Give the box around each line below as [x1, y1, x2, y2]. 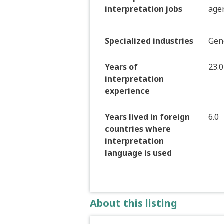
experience [105, 85, 150, 97]
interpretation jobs [105, 3, 182, 15]
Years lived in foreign [105, 111, 190, 123]
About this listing [90, 196, 177, 210]
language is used [105, 147, 172, 159]
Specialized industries [105, 35, 193, 47]
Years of [105, 61, 138, 73]
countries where [105, 123, 171, 135]
